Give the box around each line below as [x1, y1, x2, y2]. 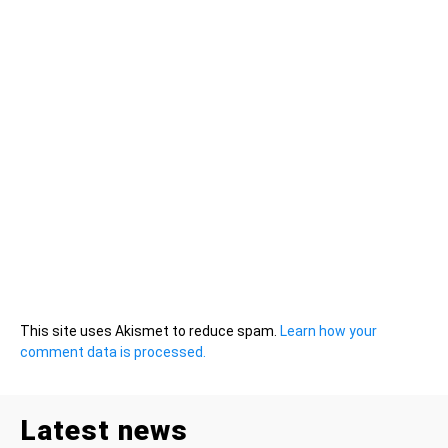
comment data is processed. [20, 344, 206, 361]
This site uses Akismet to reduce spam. [20, 323, 280, 340]
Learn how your [280, 323, 377, 340]
